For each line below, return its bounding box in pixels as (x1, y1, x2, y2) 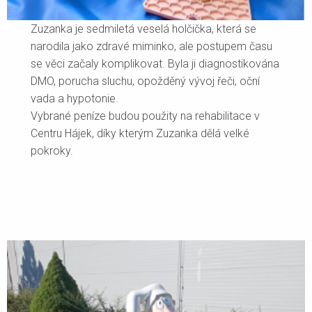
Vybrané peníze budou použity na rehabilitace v (31, 109, 260, 123)
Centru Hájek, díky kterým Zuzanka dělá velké (31, 127, 250, 141)
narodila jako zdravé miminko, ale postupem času (31, 40, 273, 54)
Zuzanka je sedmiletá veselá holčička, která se (31, 22, 257, 36)
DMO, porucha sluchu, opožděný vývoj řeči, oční (31, 75, 260, 88)
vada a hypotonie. (31, 92, 119, 106)
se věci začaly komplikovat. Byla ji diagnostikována (31, 57, 280, 71)
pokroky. (31, 144, 74, 158)
